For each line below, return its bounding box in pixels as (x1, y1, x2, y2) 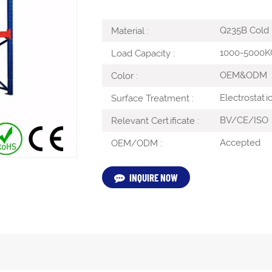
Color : (110, 70, 138, 82)
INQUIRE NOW (129, 171, 178, 184)
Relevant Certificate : (110, 115, 199, 127)
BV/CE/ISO (217, 115, 268, 126)
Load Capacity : (110, 48, 175, 59)
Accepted (217, 137, 260, 149)
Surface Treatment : (110, 93, 194, 104)
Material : (110, 25, 149, 36)
